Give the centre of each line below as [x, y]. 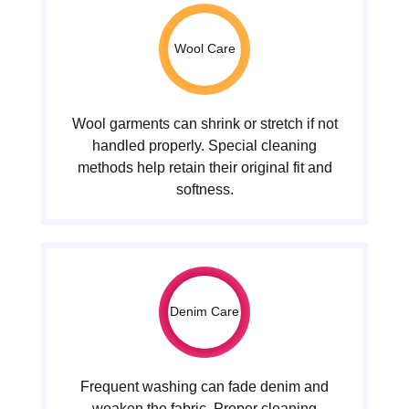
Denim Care [204, 312]
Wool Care [204, 49]
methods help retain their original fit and [204, 167]
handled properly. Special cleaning [204, 145]
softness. [204, 189]
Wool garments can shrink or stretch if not [204, 123]
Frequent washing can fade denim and [204, 386]
